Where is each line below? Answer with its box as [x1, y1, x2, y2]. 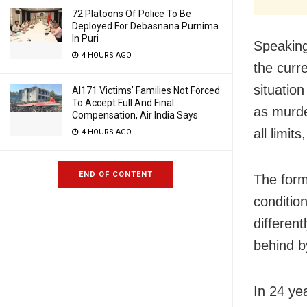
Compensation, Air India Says [72, 110, 198, 121]
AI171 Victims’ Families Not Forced [72, 85, 220, 96]
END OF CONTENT [79, 170, 153, 179]
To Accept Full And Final [72, 97, 174, 108]
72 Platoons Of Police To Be [72, 8, 191, 19]
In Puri [72, 33, 99, 44]
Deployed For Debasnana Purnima [72, 21, 219, 32]
